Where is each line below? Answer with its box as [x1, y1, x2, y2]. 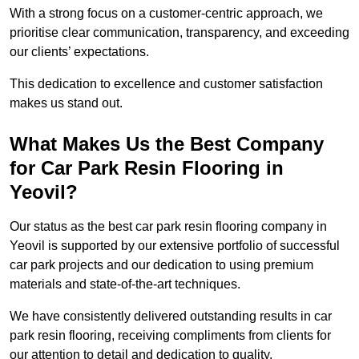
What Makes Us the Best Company [10, 133, 324, 155]
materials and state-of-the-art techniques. [10, 277, 240, 292]
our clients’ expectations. [10, 45, 152, 59]
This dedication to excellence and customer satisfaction [10, 77, 323, 91]
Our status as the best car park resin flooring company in [10, 220, 327, 234]
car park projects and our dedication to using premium [10, 258, 313, 272]
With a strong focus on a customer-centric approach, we [10, 6, 323, 21]
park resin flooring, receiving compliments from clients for [10, 329, 331, 343]
